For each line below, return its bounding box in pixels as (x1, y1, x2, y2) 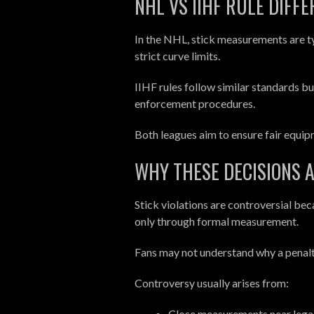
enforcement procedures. (135, 96, 255, 110)
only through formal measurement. (135, 214, 299, 228)
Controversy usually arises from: (135, 275, 289, 289)
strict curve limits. (135, 48, 220, 62)
